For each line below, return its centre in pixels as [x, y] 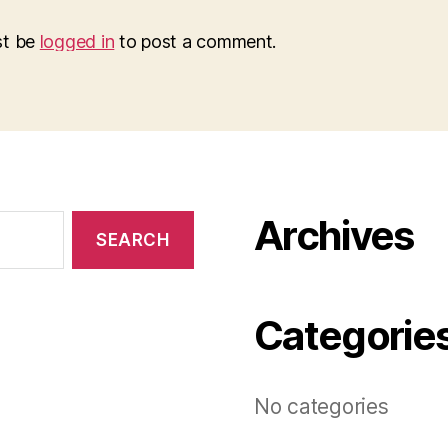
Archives [334, 235]
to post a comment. [195, 41]
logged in [77, 41]
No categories [321, 406]
